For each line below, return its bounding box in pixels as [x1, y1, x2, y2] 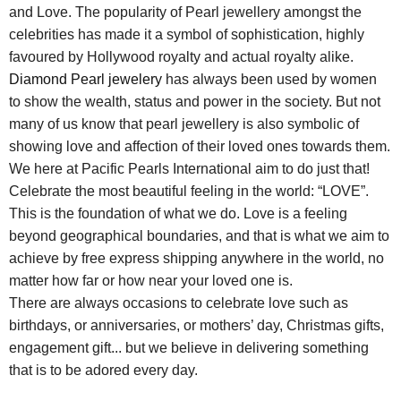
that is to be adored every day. [9, 362, 199, 378]
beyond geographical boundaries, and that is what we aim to [9, 227, 390, 243]
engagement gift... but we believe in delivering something [9, 339, 370, 355]
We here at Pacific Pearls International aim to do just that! [9, 160, 371, 176]
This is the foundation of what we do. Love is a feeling [9, 205, 348, 221]
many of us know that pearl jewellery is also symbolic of [9, 115, 360, 132]
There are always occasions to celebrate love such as [9, 294, 349, 311]
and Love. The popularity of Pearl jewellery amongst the [9, 4, 363, 20]
